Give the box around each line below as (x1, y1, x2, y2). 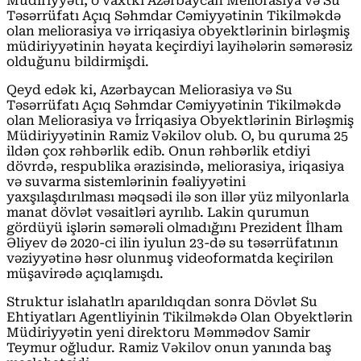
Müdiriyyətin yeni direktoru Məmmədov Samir (6, 324, 310, 340)
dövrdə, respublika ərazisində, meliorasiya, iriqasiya (6, 158, 344, 174)
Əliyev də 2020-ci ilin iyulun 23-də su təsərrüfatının (6, 234, 338, 251)
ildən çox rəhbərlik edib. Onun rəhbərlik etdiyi (6, 143, 310, 159)
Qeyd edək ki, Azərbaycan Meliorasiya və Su (6, 81, 293, 98)
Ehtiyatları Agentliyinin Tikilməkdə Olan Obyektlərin (6, 309, 353, 325)
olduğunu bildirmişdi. (6, 53, 149, 69)
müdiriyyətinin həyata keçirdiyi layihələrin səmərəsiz (6, 38, 352, 54)
